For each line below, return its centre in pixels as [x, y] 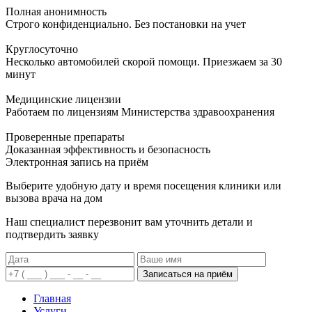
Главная [52, 298]
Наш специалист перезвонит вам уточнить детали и [129, 221]
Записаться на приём [188, 274]
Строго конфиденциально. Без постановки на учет [126, 24]
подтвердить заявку [52, 234]
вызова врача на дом [54, 198]
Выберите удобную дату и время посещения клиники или [143, 185]
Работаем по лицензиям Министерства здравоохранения [140, 111]
